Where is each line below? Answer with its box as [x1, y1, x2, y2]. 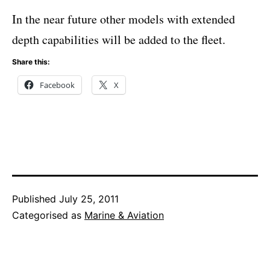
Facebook [40, 80, 75, 91]
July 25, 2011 [59, 193, 119, 206]
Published [12, 193, 59, 206]
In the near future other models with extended [12, 11, 235, 28]
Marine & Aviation [84, 209, 164, 222]
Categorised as [12, 209, 84, 222]
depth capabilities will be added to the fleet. [12, 31, 225, 48]
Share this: [12, 57, 50, 67]
